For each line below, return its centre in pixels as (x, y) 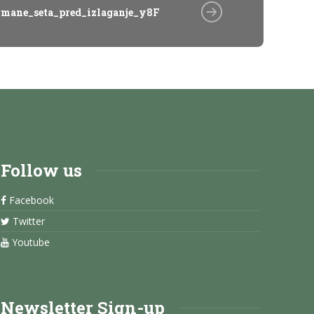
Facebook (30, 200)
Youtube (29, 242)
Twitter (27, 221)
